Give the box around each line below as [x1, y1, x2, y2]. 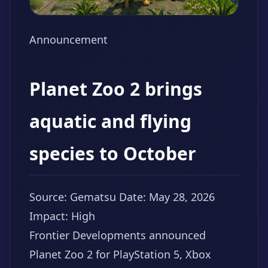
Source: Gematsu [29, 189, 116, 204]
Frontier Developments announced [29, 227, 206, 242]
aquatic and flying [29, 108, 191, 133]
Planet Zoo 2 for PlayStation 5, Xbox [29, 246, 211, 261]
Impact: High [29, 208, 95, 223]
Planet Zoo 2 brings [29, 76, 202, 101]
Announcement [29, 32, 108, 47]
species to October [29, 141, 196, 166]
